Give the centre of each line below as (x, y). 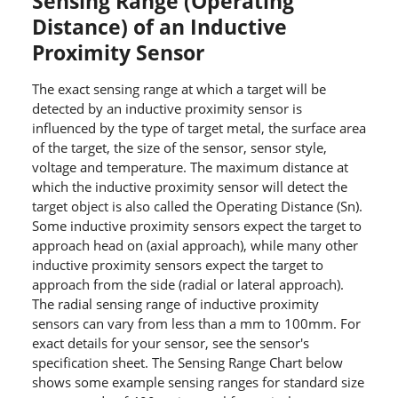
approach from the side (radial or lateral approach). (187, 285)
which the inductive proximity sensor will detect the (189, 187)
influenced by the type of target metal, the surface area (199, 128)
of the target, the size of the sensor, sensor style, (179, 148)
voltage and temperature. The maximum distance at (190, 167)
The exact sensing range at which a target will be (179, 89)
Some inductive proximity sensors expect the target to (196, 226)
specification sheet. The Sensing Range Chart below (187, 363)
